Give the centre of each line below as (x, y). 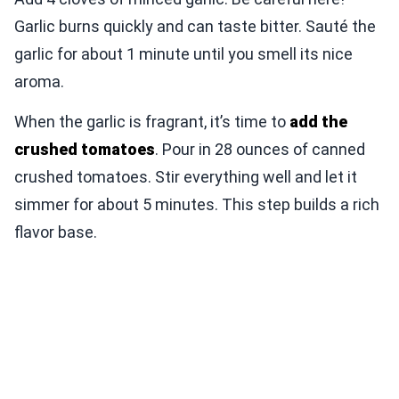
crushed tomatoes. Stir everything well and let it (186, 177)
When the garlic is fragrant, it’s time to (152, 122)
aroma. (39, 82)
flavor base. (56, 232)
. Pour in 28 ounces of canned (260, 150)
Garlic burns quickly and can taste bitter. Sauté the (195, 27)
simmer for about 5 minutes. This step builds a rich (197, 205)
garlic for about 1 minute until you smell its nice (183, 54)
